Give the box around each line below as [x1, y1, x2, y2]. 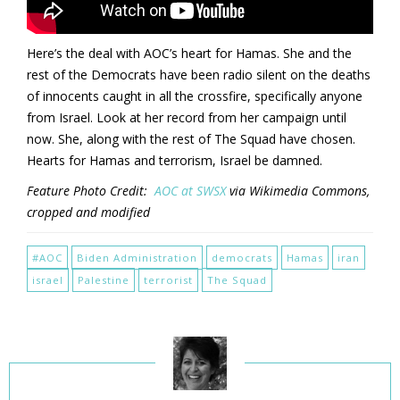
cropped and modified [27, 203, 150, 221]
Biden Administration [77, 250, 197, 264]
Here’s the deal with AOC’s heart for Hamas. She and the [27, 44, 352, 62]
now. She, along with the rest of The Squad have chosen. [27, 129, 355, 147]
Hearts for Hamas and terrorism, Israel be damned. [27, 151, 326, 169]
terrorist [144, 272, 193, 287]
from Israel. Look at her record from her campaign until [27, 108, 346, 126]
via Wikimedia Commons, [226, 181, 370, 199]
